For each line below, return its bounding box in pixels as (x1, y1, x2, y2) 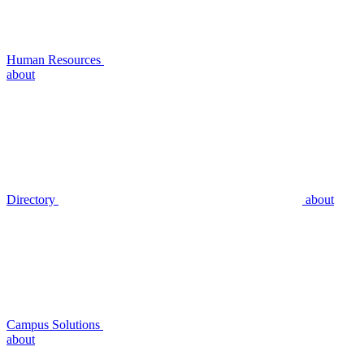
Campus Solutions (6, 318, 103, 332)
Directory (6, 193, 58, 207)
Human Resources (6, 53, 104, 67)
